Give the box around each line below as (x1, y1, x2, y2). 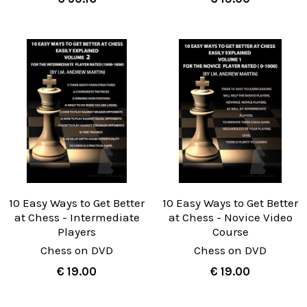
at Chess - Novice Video (168, 210, 293, 224)
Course (212, 224, 249, 238)
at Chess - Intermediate (14, 210, 140, 224)
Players (58, 224, 96, 238)
